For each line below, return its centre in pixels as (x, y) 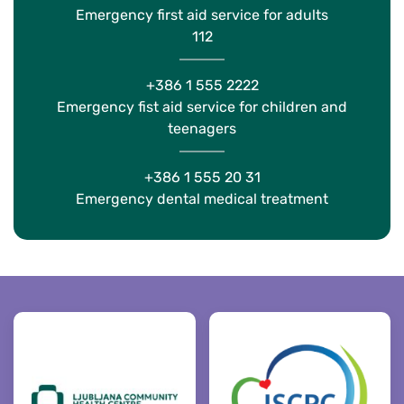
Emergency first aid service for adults (202, 15)
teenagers (202, 129)
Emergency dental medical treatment (202, 199)
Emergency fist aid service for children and (202, 107)
